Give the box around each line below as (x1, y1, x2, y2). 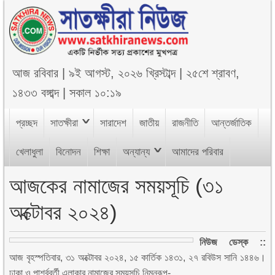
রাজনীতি (172, 117, 199, 129)
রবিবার (34, 66, 59, 80)
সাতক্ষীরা (50, 117, 79, 129)
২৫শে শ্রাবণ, (186, 66, 240, 80)
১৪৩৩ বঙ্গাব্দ (12, 86, 60, 99)
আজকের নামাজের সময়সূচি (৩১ (9, 174, 224, 198)
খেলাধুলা (16, 146, 44, 158)
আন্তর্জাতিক (211, 117, 252, 129)
